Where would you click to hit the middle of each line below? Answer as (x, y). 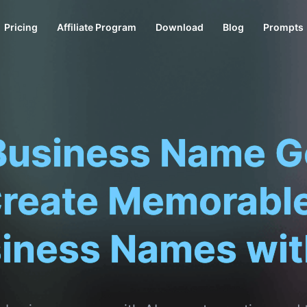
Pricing (21, 27)
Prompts (283, 27)
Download (180, 27)
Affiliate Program (97, 27)
